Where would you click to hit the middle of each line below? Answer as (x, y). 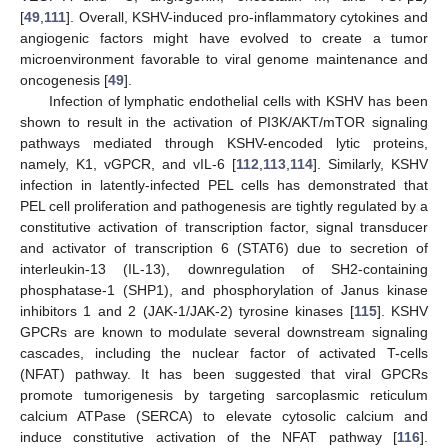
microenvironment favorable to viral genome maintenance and (224, 59)
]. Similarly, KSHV (370, 164)
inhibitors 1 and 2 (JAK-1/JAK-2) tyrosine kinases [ (187, 311)
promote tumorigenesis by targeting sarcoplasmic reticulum (224, 395)
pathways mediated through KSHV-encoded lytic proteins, (224, 143)
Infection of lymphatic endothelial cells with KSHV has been (238, 101)
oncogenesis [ (64, 80)
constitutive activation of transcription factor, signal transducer (224, 227)
